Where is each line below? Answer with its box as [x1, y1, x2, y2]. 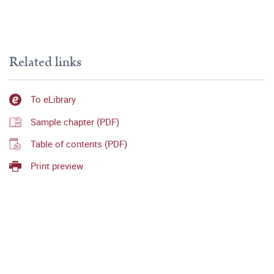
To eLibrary [31, 93, 76, 106]
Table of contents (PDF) [31, 137, 127, 150]
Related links [9, 52, 81, 72]
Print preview [31, 160, 83, 172]
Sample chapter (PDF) [31, 115, 119, 128]
